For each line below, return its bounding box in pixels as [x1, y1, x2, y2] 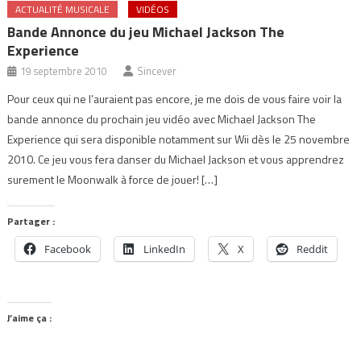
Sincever [137, 63, 177, 80]
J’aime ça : [7, 310, 52, 326]
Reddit [297, 242, 329, 257]
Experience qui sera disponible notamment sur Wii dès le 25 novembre [7, 131, 351, 148]
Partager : [7, 214, 56, 230]
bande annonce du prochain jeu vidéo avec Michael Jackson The [7, 110, 317, 128]
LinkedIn [143, 242, 186, 257]
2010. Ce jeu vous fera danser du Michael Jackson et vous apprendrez [7, 151, 345, 168]
